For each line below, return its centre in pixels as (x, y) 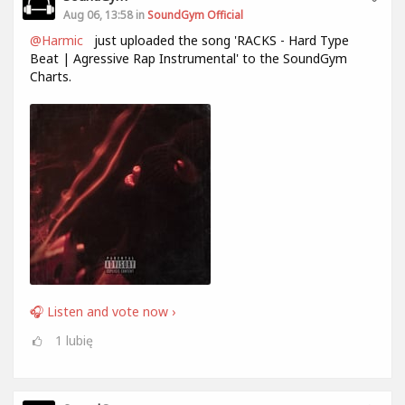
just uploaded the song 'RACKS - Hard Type (220, 40)
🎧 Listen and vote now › (103, 311)
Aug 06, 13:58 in (105, 14)
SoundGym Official (195, 14)
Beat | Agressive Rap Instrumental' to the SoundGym (188, 58)
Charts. (51, 76)
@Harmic (60, 40)
